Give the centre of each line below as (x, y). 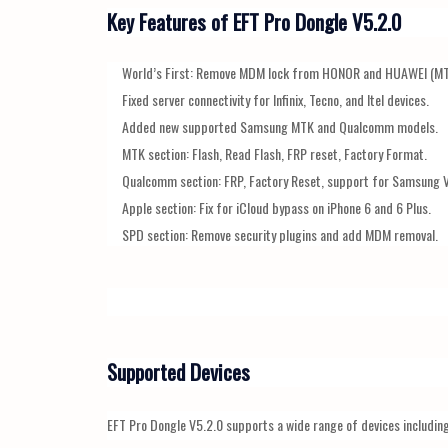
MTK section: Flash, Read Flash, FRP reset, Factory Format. (274, 154)
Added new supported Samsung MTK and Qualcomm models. (280, 127)
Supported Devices (178, 372)
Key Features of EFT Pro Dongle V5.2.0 (254, 22)
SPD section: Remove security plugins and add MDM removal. (280, 235)
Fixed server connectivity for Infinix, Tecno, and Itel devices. (275, 100)
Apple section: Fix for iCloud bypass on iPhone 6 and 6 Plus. (276, 208)
